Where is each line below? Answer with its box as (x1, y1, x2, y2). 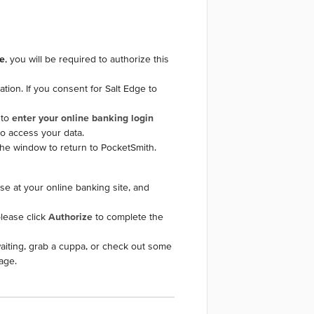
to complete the (92, 211, 163, 223)
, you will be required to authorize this (4, 53, 169, 65)
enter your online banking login (11, 112, 153, 124)
